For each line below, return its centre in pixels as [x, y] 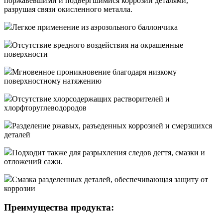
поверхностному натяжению [53, 81]
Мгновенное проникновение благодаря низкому [94, 72]
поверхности [26, 54]
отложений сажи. [33, 161]
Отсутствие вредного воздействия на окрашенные [98, 45]
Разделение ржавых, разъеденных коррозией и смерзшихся [112, 125]
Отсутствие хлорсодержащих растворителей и [91, 99]
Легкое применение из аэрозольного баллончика [95, 27]
